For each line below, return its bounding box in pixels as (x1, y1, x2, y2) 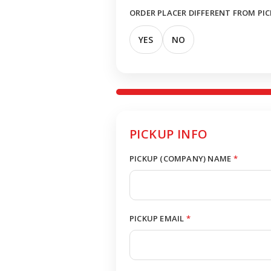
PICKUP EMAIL (129, 213, 184, 224)
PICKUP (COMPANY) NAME (129, 153, 232, 164)
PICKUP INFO (129, 126, 208, 142)
